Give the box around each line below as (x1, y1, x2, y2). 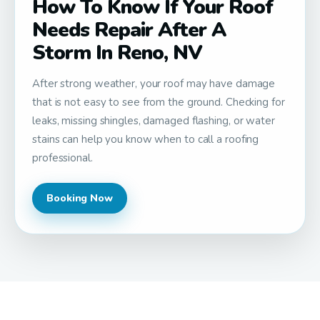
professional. (32, 150, 93, 165)
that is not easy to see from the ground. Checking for (32, 94, 285, 109)
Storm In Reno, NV (32, 39, 203, 66)
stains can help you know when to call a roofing (32, 131, 259, 146)
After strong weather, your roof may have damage (32, 76, 276, 91)
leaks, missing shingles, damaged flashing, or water (32, 113, 275, 128)
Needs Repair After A (32, 16, 226, 44)
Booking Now (46, 191, 113, 205)
